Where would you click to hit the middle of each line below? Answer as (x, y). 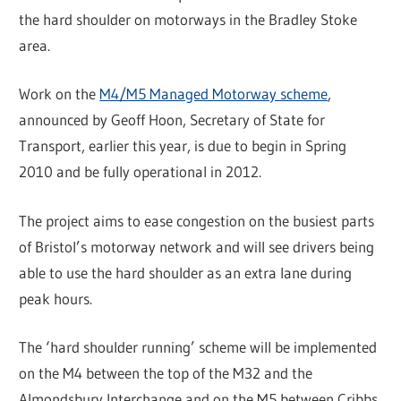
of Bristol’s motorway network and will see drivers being (197, 246)
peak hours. (56, 298)
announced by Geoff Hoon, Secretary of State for (172, 120)
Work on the (60, 94)
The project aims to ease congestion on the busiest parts (197, 220)
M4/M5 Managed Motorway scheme (214, 94)
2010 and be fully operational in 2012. (141, 172)
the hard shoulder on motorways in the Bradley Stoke (188, 19)
